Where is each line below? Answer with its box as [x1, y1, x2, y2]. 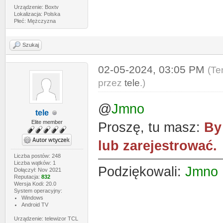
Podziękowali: [98, 164, 185, 179]
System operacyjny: [13, 188, 62, 194]
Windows [21, 195, 43, 201]
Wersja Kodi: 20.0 [13, 181, 56, 187]
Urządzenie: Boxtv [13, 4, 59, 10]
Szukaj [22, 42, 39, 48]
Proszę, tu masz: [98, 120, 204, 135]
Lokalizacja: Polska [13, 11, 60, 17]
